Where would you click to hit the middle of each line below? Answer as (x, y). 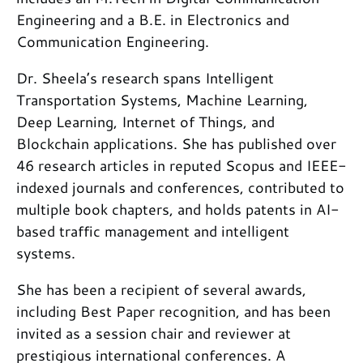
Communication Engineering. (113, 41)
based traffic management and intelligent (153, 231)
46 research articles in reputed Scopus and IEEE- (181, 165)
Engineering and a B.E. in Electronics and (153, 19)
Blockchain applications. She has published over (176, 143)
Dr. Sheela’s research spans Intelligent (145, 77)
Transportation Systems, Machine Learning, (162, 99)
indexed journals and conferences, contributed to (180, 187)
